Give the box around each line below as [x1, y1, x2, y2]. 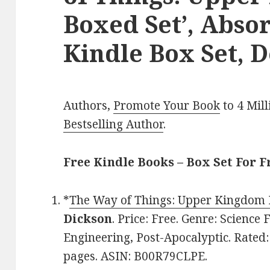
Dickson [63, 211, 113, 227]
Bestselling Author [63, 116, 164, 133]
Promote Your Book [113, 98, 221, 114]
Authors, [63, 98, 114, 114]
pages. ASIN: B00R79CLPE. [63, 248, 208, 265]
